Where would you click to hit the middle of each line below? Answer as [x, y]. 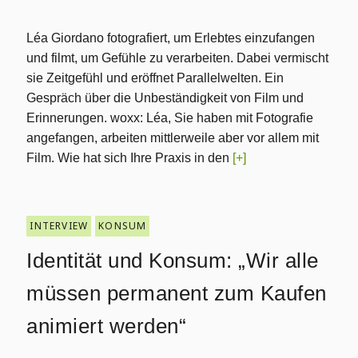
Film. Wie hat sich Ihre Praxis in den [130, 158]
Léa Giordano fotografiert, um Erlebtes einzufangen [171, 38]
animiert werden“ [107, 326]
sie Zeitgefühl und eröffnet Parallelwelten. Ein [155, 78]
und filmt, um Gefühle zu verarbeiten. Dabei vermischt [178, 58]
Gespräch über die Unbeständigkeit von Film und [165, 98]
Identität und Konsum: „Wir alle [173, 261]
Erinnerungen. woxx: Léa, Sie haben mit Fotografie [170, 118]
